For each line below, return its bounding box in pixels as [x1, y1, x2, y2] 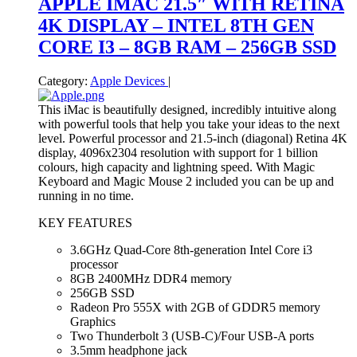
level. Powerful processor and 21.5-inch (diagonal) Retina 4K [38, 131, 347, 146]
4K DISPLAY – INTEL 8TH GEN [38, 15, 314, 37]
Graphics [70, 315, 116, 329]
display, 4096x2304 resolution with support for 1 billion [38, 146, 318, 160]
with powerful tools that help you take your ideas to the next [38, 117, 339, 131]
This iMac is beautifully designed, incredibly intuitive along [38, 103, 336, 117]
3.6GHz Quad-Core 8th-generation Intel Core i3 [70, 243, 312, 257]
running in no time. [38, 189, 134, 203]
